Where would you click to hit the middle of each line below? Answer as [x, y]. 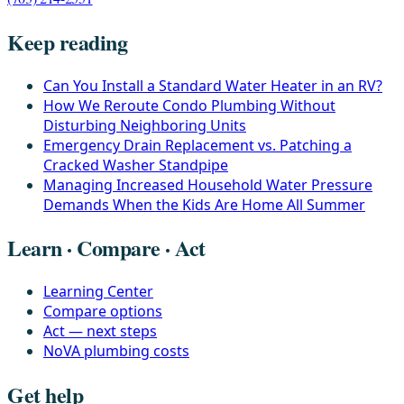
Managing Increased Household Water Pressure [208, 184]
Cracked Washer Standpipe [136, 165]
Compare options [103, 312]
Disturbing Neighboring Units [145, 125]
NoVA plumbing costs [116, 351]
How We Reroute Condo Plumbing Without [189, 105]
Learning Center [98, 292]
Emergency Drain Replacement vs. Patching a [197, 145]
